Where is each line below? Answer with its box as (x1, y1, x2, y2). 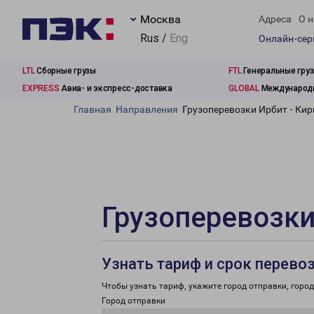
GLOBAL (228, 83, 259, 93)
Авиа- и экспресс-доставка (59, 83, 172, 93)
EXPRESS (22, 83, 60, 93)
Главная (74, 104, 111, 115)
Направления (116, 104, 178, 115)
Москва (140, 13, 181, 26)
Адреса (259, 13, 292, 25)
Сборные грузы (34, 66, 96, 76)
